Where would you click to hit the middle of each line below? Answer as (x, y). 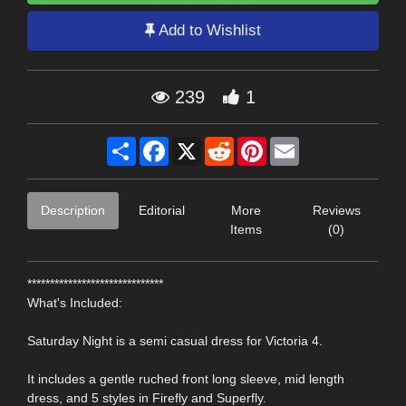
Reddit (252, 144)
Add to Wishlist (208, 31)
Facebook (197, 144)
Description (73, 210)
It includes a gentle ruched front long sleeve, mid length (186, 378)
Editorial (162, 210)
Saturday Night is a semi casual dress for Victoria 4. (175, 340)
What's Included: (75, 302)
